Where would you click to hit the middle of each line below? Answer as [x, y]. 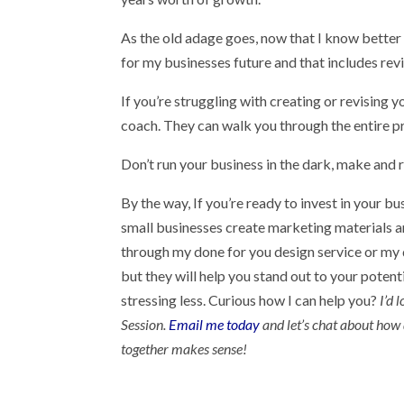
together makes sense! [184, 349]
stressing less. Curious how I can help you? [251, 300]
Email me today [215, 324]
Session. [145, 324]
